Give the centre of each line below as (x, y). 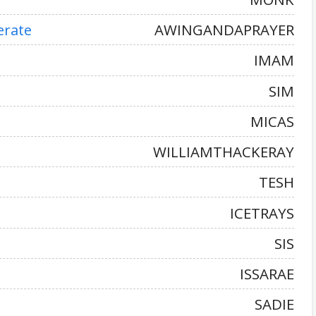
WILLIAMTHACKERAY (224, 152)
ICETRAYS (262, 213)
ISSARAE (267, 274)
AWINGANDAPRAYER (224, 30)
